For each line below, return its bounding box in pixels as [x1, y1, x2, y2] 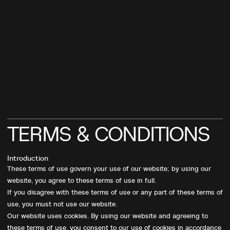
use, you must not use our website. [7, 200, 117, 208]
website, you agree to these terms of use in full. [7, 177, 156, 184]
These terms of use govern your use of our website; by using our [7, 165, 211, 172]
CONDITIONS [94, 122, 215, 147]
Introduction [7, 154, 48, 163]
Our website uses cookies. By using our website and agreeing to [7, 212, 208, 220]
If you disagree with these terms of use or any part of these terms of [7, 188, 223, 196]
